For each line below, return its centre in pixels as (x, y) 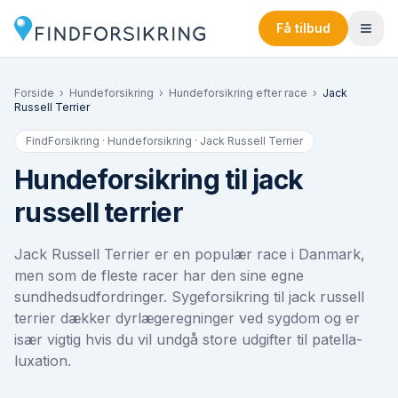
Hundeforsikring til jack (159, 179)
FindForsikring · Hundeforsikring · (113, 141)
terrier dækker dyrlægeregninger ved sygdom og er (187, 318)
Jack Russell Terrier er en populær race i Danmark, (190, 254)
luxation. (43, 361)
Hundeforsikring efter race (238, 93)
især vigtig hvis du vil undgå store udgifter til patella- (188, 339)
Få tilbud (303, 28)
